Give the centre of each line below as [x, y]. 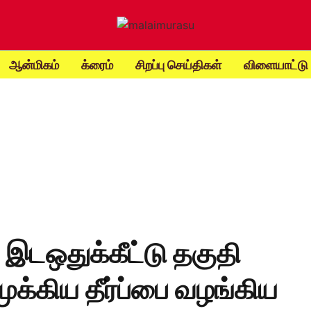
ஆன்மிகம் [34, 65]
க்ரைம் [97, 65]
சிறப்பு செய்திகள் [178, 65]
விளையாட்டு [276, 65]
